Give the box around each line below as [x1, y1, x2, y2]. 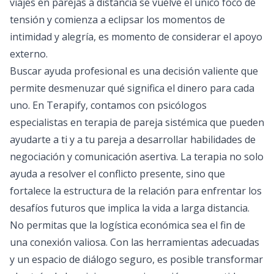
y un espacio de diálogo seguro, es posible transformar [10, 253, 263, 266]
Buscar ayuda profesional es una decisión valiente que [10, 64, 258, 78]
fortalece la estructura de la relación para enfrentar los [10, 184, 262, 198]
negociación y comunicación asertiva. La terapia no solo [10, 150, 264, 163]
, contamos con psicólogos [86, 98, 207, 112]
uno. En [10, 98, 46, 112]
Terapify [46, 98, 86, 112]
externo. [10, 47, 48, 61]
